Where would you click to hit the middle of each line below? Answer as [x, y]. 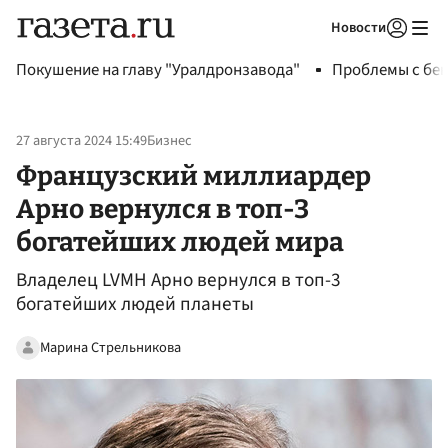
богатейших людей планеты [135, 304]
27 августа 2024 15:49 [81, 141]
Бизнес [169, 141]
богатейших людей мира [180, 241]
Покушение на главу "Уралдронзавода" [158, 70]
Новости [358, 27]
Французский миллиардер [193, 175]
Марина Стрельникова [110, 347]
